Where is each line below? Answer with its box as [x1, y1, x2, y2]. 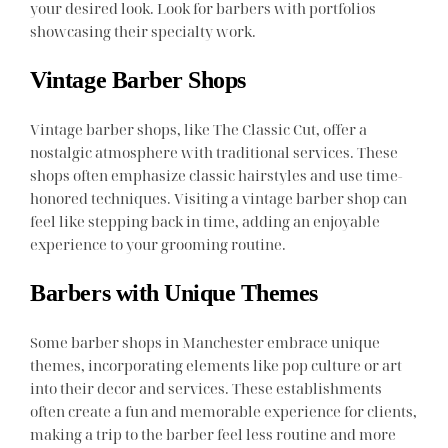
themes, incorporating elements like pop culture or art [30, 355, 403, 376]
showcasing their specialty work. [30, 21, 257, 42]
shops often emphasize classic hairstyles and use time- [30, 165, 404, 186]
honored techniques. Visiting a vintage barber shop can [30, 188, 408, 209]
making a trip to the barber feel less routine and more [30, 424, 397, 445]
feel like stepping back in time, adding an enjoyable [30, 211, 381, 232]
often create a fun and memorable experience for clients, [30, 401, 418, 422]
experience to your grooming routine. [30, 234, 287, 255]
